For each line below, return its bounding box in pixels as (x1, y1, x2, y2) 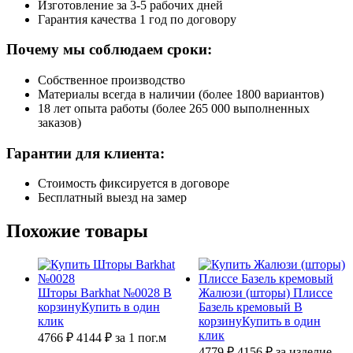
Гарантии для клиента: (6, 144, 165, 162)
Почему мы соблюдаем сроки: (6, 41, 212, 58)
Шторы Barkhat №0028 (38, 286, 163, 300)
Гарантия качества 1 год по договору (38, 12, 236, 26)
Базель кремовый (198, 300, 294, 314)
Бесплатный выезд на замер (38, 191, 187, 205)
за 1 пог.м (115, 331, 166, 345)
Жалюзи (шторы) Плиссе (198, 286, 333, 300)
